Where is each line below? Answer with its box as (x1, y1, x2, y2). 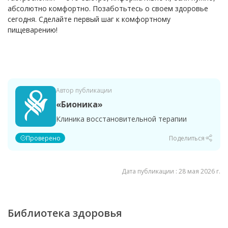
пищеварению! (8, 25, 58, 35)
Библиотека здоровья (8, 206, 122, 220)
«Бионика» (56, 99, 103, 110)
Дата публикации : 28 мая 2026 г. (122, 167, 220, 176)
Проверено (26, 133, 61, 142)
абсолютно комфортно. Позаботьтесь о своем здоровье (8, 4, 208, 14)
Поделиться (169, 133, 205, 142)
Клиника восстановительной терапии (56, 114, 187, 124)
